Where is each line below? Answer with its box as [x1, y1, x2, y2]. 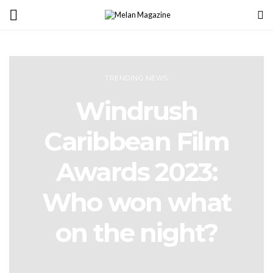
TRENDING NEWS [105, 73, 168, 82]
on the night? [55, 216, 218, 249]
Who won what [41, 186, 232, 218]
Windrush [75, 94, 198, 127]
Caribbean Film [43, 125, 230, 157]
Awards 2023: [56, 155, 217, 188]
